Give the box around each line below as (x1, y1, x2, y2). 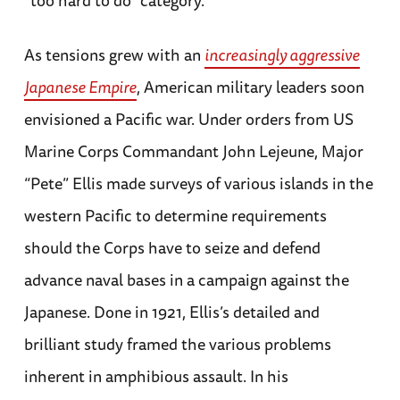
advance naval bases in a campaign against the (23, 267, 349, 293)
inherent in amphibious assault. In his (23, 363, 288, 389)
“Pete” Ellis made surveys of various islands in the (23, 171, 373, 196)
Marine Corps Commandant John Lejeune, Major (23, 138, 363, 164)
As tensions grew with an (23, 42, 204, 68)
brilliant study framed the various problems (23, 331, 331, 357)
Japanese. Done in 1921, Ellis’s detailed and (23, 299, 320, 325)
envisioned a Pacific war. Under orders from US (23, 106, 354, 132)
